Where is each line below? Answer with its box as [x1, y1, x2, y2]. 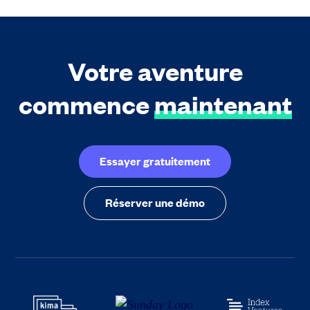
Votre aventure [67, 54, 243, 86]
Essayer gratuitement [100, 152, 210, 168]
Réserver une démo [105, 194, 205, 210]
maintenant [154, 87, 292, 120]
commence [18, 87, 154, 120]
